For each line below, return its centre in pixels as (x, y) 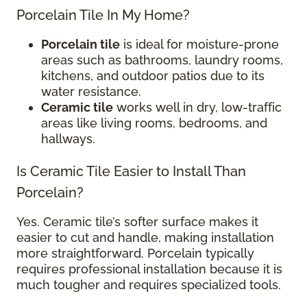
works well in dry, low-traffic (197, 108)
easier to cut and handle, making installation (145, 238)
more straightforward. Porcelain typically (135, 254)
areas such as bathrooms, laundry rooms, (162, 60)
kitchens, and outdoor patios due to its (153, 76)
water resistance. (91, 92)
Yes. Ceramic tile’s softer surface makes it (137, 222)
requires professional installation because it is (149, 269)
